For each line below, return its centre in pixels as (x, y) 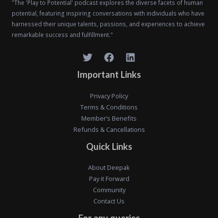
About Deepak (109, 167)
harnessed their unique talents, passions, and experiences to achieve (108, 24)
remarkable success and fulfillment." (62, 35)
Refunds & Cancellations (109, 129)
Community (109, 190)
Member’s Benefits (109, 118)
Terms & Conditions (109, 107)
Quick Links (109, 146)
